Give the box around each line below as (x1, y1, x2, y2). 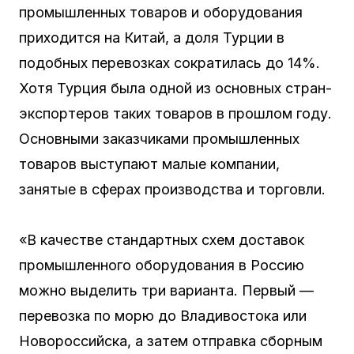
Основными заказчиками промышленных (19, 130, 299, 147)
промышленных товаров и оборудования (19, 4, 303, 21)
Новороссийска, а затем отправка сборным (19, 333, 322, 349)
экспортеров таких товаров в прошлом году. (19, 105, 332, 122)
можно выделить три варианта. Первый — (19, 282, 314, 299)
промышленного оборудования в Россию (19, 257, 304, 273)
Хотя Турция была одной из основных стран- (19, 80, 332, 96)
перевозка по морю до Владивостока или (19, 307, 307, 324)
